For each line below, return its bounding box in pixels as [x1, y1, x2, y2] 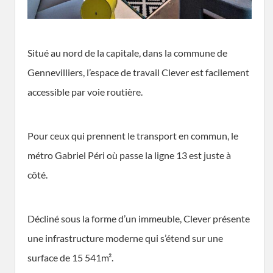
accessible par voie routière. [27, 85, 143, 97]
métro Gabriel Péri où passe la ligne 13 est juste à [27, 149, 231, 161]
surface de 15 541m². [27, 251, 113, 263]
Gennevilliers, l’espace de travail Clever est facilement [27, 66, 249, 78]
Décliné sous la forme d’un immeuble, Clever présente [27, 212, 250, 224]
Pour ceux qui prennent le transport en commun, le [27, 129, 238, 141]
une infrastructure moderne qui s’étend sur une [27, 232, 223, 244]
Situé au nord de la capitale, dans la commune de [27, 46, 227, 58]
